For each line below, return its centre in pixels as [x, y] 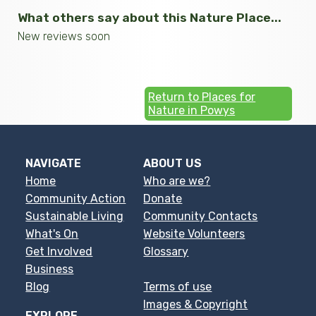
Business [50, 269]
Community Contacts [201, 216]
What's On [52, 233]
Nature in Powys [192, 110]
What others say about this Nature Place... [150, 17]
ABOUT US [173, 163]
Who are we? [177, 181]
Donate [163, 198]
